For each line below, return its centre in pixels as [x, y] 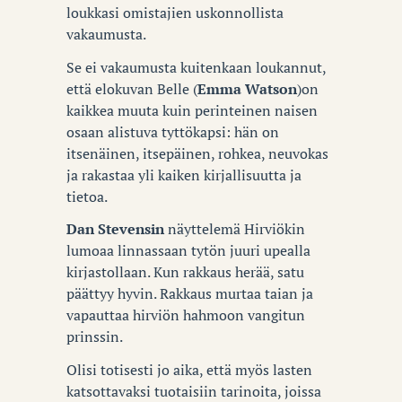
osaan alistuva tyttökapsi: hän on [173, 131]
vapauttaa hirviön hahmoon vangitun [186, 315]
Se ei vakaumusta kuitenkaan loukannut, [196, 67]
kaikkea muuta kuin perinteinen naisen [192, 110]
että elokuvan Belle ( [132, 88]
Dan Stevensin [115, 229]
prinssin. [95, 337]
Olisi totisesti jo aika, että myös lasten [189, 369]
